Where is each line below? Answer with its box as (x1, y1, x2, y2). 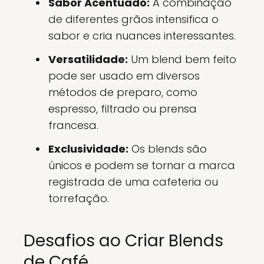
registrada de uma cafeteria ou (48, 174, 218, 189)
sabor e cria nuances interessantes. (48, 28, 236, 43)
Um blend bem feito (128, 52, 236, 67)
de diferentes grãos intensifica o (48, 12, 219, 27)
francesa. (48, 118, 98, 133)
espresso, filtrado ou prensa (48, 101, 197, 116)
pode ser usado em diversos (48, 68, 200, 83)
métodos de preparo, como (48, 85, 197, 100)
